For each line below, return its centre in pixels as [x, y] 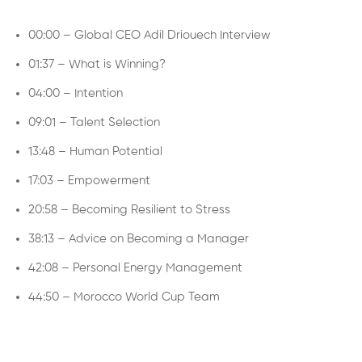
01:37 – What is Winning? [97, 64]
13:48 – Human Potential [95, 151]
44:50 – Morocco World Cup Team [124, 297]
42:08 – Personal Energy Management [135, 267]
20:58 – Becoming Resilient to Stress [129, 209]
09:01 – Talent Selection [94, 122]
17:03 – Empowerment [89, 180]
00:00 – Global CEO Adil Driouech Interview [149, 35]
